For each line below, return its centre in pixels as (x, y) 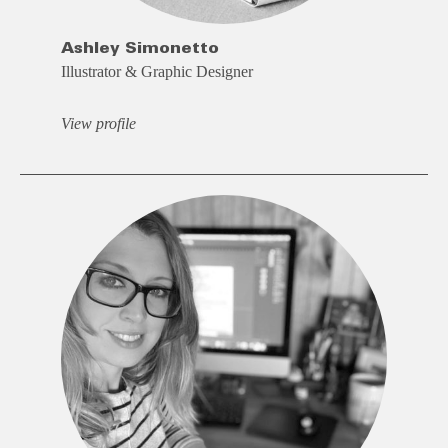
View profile (98, 124)
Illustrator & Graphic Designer (156, 72)
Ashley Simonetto (139, 48)
